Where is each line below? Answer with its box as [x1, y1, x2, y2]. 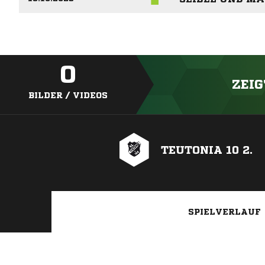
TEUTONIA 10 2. [161, 144, 253, 156]
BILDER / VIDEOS [28, 91, 108, 100]
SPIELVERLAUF [188, 208, 261, 216]
